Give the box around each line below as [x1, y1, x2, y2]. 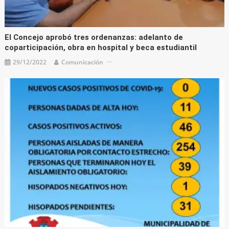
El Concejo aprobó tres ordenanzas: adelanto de [5, 32, 184, 42]
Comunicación [61, 57, 104, 66]
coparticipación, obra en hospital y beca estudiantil [5, 42, 197, 52]
